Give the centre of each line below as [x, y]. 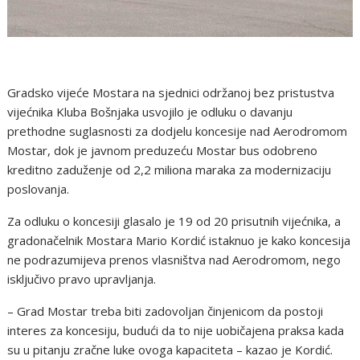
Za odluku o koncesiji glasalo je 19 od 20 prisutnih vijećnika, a [174, 221]
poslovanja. [39, 188]
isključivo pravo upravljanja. [82, 278]
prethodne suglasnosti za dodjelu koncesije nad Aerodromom [178, 131]
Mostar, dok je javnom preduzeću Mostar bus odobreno [163, 150]
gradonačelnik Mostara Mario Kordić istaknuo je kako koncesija [179, 240]
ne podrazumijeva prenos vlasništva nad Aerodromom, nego [174, 259]
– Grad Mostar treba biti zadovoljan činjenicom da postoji [166, 311]
